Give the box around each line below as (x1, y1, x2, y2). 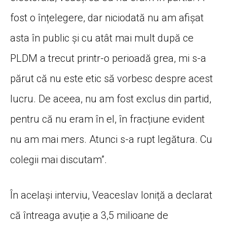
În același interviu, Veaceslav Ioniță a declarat (10, 188, 212, 201)
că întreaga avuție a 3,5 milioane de (10, 209, 168, 221)
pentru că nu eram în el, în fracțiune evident (10, 112, 205, 125)
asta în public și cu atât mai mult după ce (10, 31, 194, 44)
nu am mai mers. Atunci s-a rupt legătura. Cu (10, 133, 212, 145)
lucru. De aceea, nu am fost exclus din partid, (10, 92, 211, 105)
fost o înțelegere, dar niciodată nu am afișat (10, 11, 204, 24)
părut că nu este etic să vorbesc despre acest (10, 72, 213, 85)
